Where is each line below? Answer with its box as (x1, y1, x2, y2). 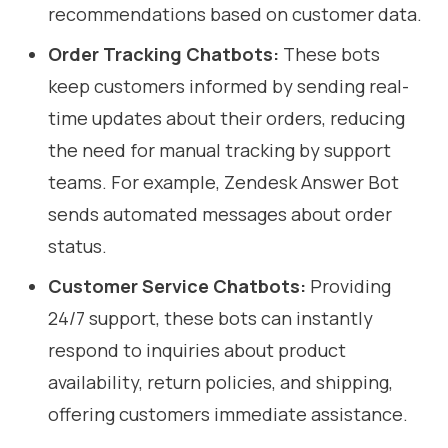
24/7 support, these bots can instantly (48, 306, 373, 331)
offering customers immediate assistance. (48, 402, 408, 427)
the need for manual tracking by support (48, 138, 391, 163)
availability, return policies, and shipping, (48, 370, 393, 395)
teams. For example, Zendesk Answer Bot (48, 170, 399, 195)
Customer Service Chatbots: (48, 274, 306, 299)
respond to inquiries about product (48, 338, 346, 363)
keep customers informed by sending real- (48, 74, 409, 99)
